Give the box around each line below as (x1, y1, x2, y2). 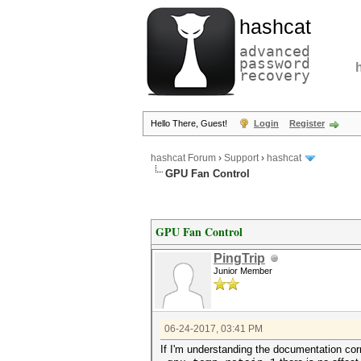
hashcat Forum (151, 152, 216, 164)
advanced (239, 43, 310, 60)
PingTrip (214, 251, 265, 265)
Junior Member (214, 266, 272, 276)
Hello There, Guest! (151, 118, 230, 128)
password (239, 55, 310, 72)
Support (224, 152, 259, 164)
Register (289, 118, 325, 128)
